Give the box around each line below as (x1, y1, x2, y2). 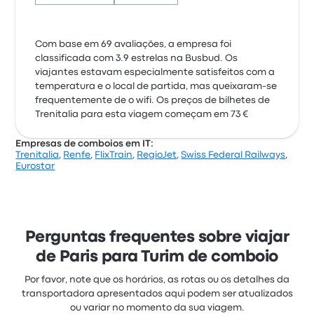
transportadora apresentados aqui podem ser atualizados (21, 289, 293, 298)
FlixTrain (95, 151, 133, 159)
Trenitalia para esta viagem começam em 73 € (35, 110, 249, 118)
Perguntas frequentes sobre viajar (25, 231, 289, 245)
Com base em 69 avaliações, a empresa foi (35, 40, 232, 48)
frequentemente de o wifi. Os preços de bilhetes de (35, 96, 271, 104)
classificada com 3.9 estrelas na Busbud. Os (35, 54, 238, 62)
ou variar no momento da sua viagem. (69, 303, 245, 312)
